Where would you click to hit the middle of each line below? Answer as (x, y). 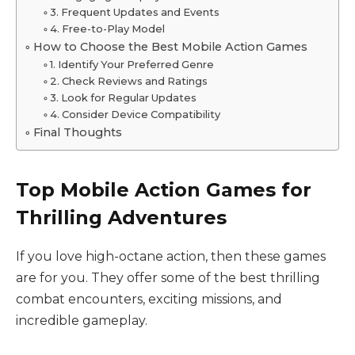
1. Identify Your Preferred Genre (132, 65)
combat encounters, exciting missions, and (149, 300)
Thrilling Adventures (121, 218)
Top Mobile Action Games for (164, 190)
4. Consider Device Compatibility (136, 115)
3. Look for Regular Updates (124, 98)
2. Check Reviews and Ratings (129, 81)
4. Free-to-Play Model (108, 29)
